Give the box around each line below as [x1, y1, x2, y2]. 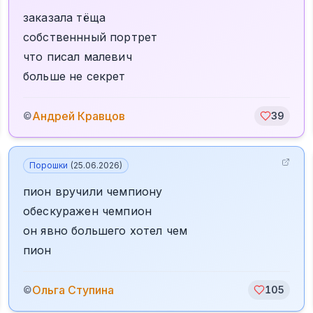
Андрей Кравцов [32, 109, 125, 123]
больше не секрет [23, 69, 126, 83]
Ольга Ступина [32, 283, 114, 297]
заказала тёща [23, 10, 106, 24]
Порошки [29, 160, 68, 170]
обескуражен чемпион [23, 204, 152, 218]
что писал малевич [23, 50, 132, 64]
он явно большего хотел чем [23, 224, 188, 238]
